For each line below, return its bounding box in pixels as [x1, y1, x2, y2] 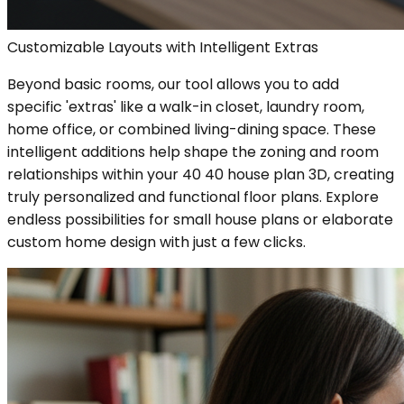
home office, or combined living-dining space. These [7, 118, 376, 140]
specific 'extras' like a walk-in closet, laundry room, [7, 96, 364, 117]
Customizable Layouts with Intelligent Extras [7, 36, 318, 58]
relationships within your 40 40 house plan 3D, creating [7, 163, 394, 185]
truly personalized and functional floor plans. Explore [7, 186, 379, 207]
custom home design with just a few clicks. [7, 231, 306, 252]
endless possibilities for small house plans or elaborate [7, 208, 393, 230]
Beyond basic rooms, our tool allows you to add [7, 73, 339, 95]
